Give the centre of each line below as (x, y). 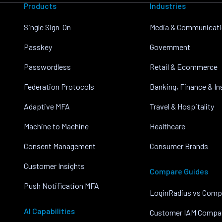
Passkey (38, 47)
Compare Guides (179, 171)
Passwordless (47, 67)
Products (40, 6)
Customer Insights (54, 166)
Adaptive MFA (47, 107)
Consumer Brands (179, 146)
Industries (168, 6)
